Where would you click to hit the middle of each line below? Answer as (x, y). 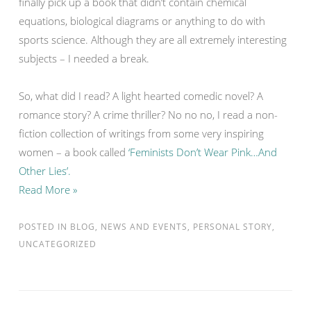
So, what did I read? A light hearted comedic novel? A (141, 96)
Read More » (48, 190)
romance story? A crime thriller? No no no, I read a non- (148, 115)
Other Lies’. (45, 171)
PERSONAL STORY (233, 227)
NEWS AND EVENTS (144, 227)
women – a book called (72, 152)
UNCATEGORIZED (58, 244)
